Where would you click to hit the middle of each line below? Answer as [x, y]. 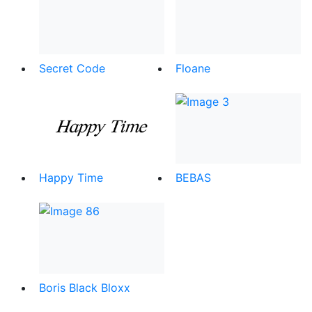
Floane [193, 68]
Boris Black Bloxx [85, 288]
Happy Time [71, 178]
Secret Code [72, 68]
